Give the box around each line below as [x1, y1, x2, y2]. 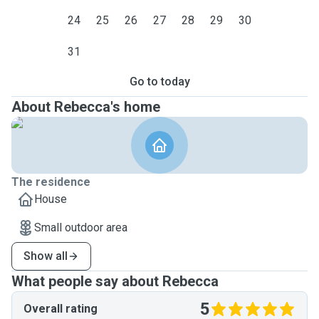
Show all [23, 249, 68, 263]
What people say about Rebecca [11, 273, 219, 290]
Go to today [129, 75, 190, 88]
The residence [11, 175, 90, 189]
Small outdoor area [34, 221, 127, 234]
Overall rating [23, 302, 98, 315]
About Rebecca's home [11, 98, 160, 115]
